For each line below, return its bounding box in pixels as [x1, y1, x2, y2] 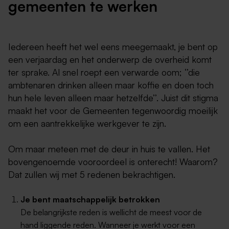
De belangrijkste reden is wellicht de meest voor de [20, 207, 202, 218]
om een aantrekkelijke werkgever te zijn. [8, 118, 169, 129]
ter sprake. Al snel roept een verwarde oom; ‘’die [8, 66, 200, 78]
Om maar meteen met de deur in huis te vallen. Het [8, 143, 210, 155]
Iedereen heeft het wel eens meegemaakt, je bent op [8, 41, 218, 53]
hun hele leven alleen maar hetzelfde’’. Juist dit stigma [8, 92, 218, 104]
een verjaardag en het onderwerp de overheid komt [8, 54, 212, 65]
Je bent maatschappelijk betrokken [20, 194, 160, 205]
